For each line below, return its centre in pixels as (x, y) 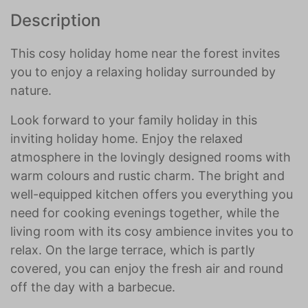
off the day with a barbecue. (93, 287)
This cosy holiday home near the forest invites (145, 53)
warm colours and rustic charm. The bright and (147, 176)
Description (55, 20)
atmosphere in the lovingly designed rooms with (151, 157)
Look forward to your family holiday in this (134, 120)
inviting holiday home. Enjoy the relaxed (126, 139)
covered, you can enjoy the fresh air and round (147, 268)
